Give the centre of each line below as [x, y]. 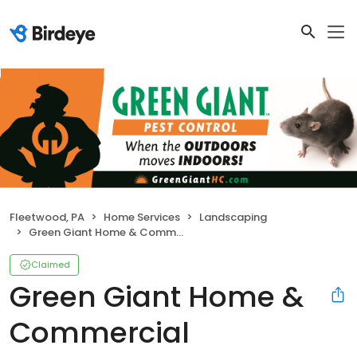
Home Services [142, 217]
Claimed [51, 264]
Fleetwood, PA [47, 217]
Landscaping [233, 217]
